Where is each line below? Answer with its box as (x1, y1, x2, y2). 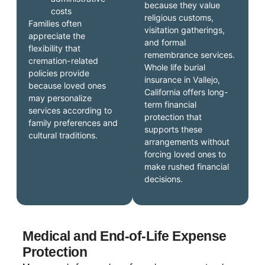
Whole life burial (144, 62, 205, 72)
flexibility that (28, 43, 81, 53)
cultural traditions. (28, 130, 98, 140)
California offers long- (144, 86, 228, 97)
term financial (144, 99, 196, 109)
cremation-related (28, 55, 99, 66)
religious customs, (144, 12, 214, 22)
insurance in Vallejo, (144, 74, 220, 85)
